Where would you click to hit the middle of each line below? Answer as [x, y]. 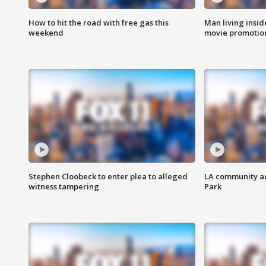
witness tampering [64, 187]
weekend [46, 33]
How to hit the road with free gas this [99, 23]
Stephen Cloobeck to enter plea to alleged [108, 177]
